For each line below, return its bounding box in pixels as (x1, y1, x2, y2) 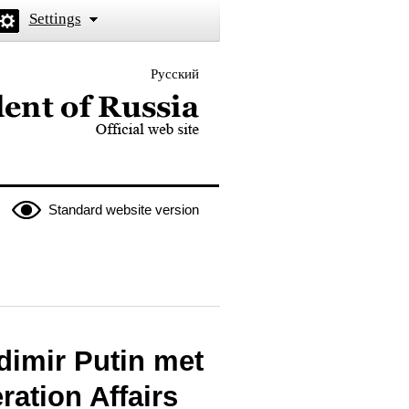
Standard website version (47, 202, 199, 217)
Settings (28, 10, 81, 27)
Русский (150, 67, 199, 81)
